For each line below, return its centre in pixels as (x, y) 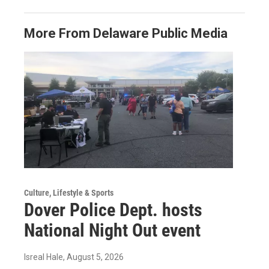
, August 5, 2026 (93, 257)
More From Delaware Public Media (126, 33)
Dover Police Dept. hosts (113, 210)
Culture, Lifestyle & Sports (69, 192)
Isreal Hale (44, 257)
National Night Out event (112, 230)
